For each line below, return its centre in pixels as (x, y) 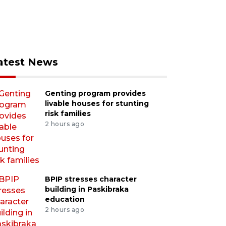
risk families (68, 114)
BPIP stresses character (91, 179)
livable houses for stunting (97, 103)
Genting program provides (95, 93)
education (65, 199)
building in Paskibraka (87, 189)
